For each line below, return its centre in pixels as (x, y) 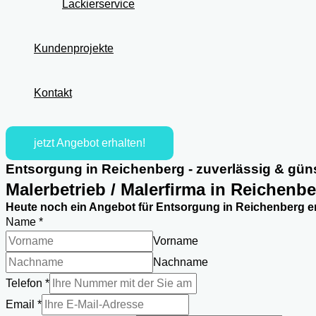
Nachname (181, 262)
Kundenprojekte (74, 48)
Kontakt (53, 93)
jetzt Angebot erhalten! (90, 143)
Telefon (25, 283)
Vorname (176, 241)
